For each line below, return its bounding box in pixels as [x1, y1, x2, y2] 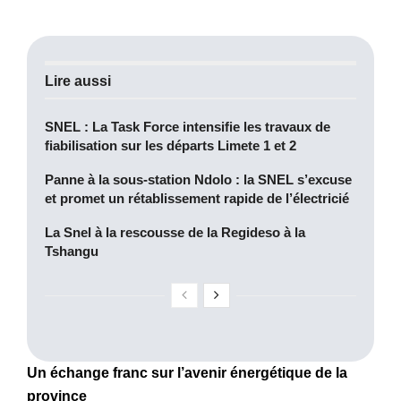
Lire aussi [45, 73, 111, 89]
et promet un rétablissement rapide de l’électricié [45, 190, 349, 206]
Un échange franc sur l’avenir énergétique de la [27, 364, 347, 380]
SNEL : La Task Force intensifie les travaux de [45, 118, 330, 134]
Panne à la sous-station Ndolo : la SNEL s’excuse [45, 171, 352, 187]
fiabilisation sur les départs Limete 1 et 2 [45, 137, 296, 153]
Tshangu [45, 243, 98, 259]
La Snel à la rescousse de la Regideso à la [45, 224, 305, 240]
